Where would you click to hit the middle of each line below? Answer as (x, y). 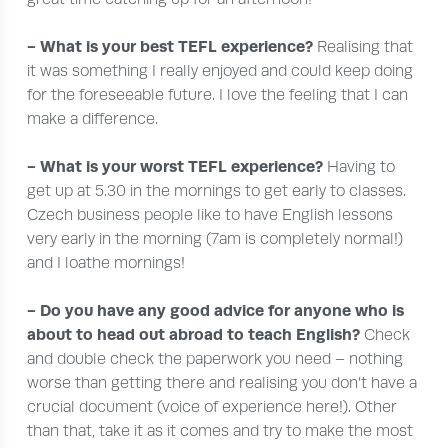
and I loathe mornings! (106, 263)
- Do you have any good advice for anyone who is (216, 310)
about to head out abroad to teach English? (196, 334)
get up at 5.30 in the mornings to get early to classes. (217, 191)
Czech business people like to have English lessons (210, 215)
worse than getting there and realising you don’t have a (222, 383)
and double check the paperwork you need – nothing (215, 359)
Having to (361, 167)
